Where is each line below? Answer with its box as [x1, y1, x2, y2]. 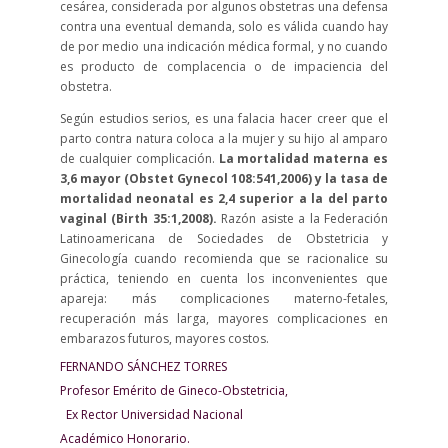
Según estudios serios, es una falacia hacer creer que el [59, 110, 389, 127]
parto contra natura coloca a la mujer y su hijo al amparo [59, 130, 389, 147]
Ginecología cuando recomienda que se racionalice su [59, 250, 389, 267]
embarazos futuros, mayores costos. [59, 330, 269, 347]
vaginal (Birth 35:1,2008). [59, 210, 222, 227]
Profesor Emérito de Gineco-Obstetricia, [59, 382, 387, 399]
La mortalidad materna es [218, 150, 389, 167]
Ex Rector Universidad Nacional [59, 406, 384, 423]
